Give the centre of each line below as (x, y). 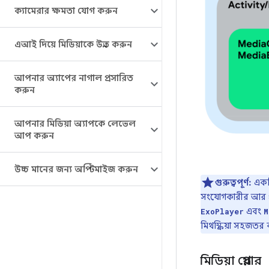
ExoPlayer (222, 211)
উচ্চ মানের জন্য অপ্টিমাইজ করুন (76, 169)
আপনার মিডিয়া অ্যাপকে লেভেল (75, 124)
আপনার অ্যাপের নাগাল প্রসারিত (74, 78)
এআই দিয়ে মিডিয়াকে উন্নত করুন (73, 44)
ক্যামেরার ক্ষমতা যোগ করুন (66, 11)
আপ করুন (34, 136)
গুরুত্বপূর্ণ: (233, 182)
